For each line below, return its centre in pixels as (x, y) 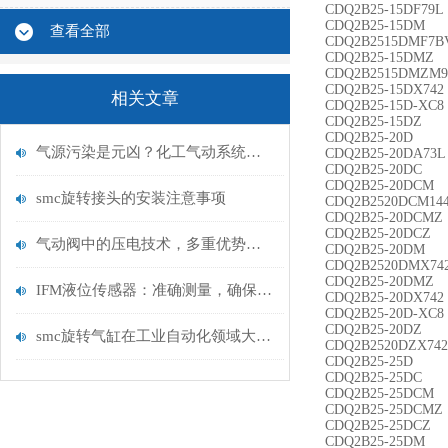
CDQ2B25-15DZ (373, 121)
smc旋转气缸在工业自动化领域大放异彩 (263, 336)
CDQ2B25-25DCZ (378, 425)
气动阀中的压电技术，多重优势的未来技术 (253, 244)
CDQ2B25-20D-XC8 (384, 313)
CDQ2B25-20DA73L (385, 153)
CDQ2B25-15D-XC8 (384, 105)
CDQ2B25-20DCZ (378, 233)
